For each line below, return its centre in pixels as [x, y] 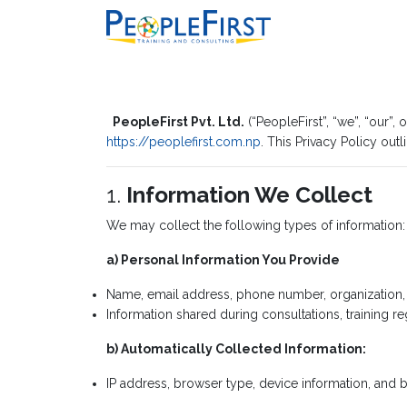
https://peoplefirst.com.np [184, 142]
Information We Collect [249, 195]
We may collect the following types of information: [256, 225]
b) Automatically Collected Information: [236, 349]
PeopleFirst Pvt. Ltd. [179, 122]
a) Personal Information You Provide [223, 260]
